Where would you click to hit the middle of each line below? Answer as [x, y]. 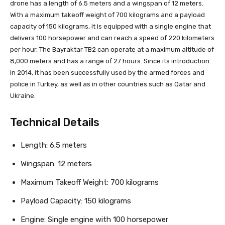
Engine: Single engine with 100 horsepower [94, 219]
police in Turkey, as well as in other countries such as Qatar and [108, 84]
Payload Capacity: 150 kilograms [76, 201]
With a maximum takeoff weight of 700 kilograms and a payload [107, 15]
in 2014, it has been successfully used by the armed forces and [107, 72]
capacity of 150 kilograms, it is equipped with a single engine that [110, 26]
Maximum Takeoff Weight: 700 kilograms [90, 182]
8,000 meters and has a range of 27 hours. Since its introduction [110, 61]
